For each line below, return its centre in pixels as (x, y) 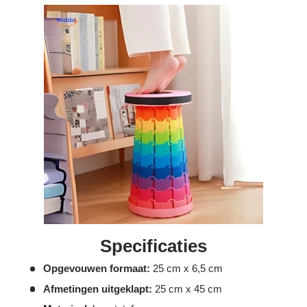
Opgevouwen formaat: (96, 269)
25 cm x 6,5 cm (186, 269)
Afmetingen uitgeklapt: (99, 288)
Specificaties (153, 246)
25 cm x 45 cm (188, 288)
